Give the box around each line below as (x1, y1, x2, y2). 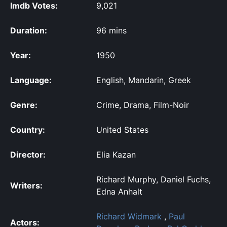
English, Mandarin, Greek (96, 75, 191, 86)
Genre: (10, 100, 37, 110)
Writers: (10, 180, 43, 191)
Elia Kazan (96, 149, 136, 160)
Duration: (10, 25, 47, 36)
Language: (10, 75, 52, 86)
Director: (10, 149, 46, 160)
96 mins (96, 25, 127, 36)
